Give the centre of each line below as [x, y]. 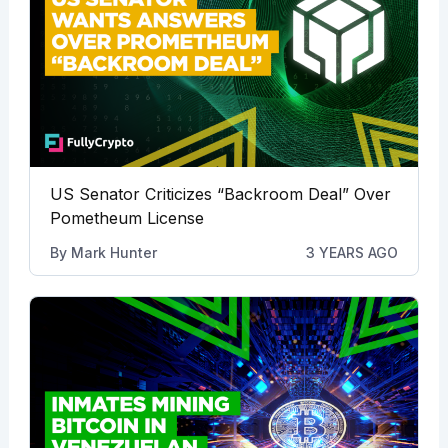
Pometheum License [126, 217]
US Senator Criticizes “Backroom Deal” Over [220, 193]
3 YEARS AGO [352, 252]
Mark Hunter [113, 252]
